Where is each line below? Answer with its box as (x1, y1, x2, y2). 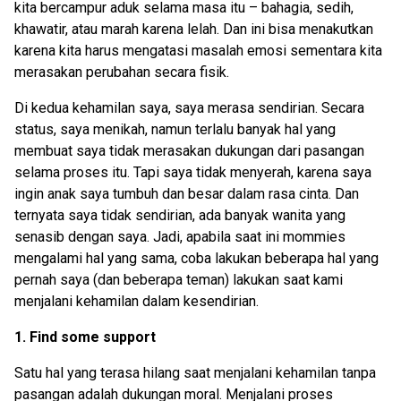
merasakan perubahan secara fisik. (14, 64, 229, 81)
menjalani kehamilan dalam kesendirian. (14, 293, 259, 311)
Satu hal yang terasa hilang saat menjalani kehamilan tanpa (14, 364, 376, 382)
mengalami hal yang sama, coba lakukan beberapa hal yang (14, 250, 379, 268)
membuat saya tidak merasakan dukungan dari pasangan (14, 142, 364, 160)
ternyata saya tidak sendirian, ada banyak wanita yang (14, 207, 346, 225)
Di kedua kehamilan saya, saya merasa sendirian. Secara (14, 99, 364, 117)
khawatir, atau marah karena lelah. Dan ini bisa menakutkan (14, 21, 373, 38)
